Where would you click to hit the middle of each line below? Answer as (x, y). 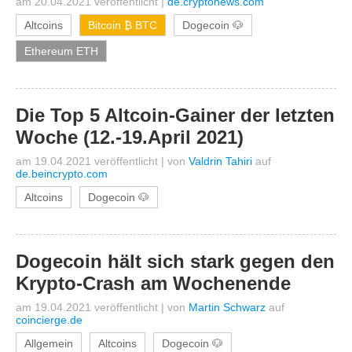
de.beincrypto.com (62, 174)
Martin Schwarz (227, 307)
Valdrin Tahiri (220, 161)
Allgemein (49, 343)
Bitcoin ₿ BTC (123, 25)
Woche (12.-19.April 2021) (130, 137)
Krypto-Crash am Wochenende (153, 283)
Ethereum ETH (61, 51)
